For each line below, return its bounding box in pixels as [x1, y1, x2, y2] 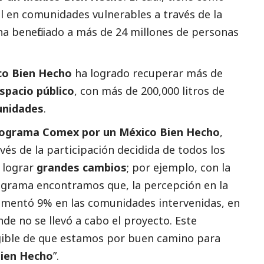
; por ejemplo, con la [127, 160, 230, 174]
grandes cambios [37, 160, 127, 174]
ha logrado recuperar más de [72, 65, 223, 80]
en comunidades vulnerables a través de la [4, 6, 222, 21]
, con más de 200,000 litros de [74, 83, 225, 98]
